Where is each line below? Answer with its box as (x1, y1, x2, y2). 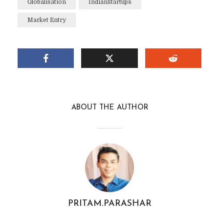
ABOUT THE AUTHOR (71, 104, 148, 112)
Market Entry (27, 17, 66, 24)
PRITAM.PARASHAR (67, 199, 152, 209)
